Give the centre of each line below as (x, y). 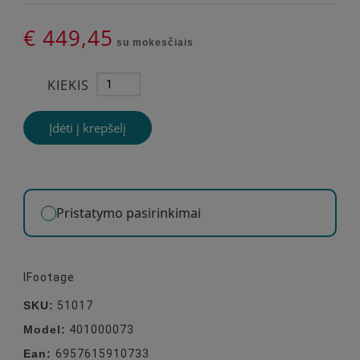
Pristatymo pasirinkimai (129, 213)
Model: (45, 329)
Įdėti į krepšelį (88, 128)
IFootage (49, 277)
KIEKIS (68, 86)
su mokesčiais (153, 43)
